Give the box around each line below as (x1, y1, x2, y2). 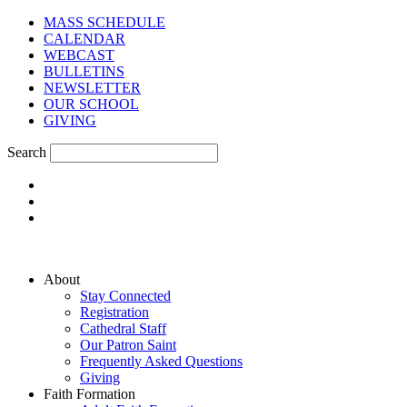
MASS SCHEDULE (44, 15, 165, 30)
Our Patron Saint (80, 337, 176, 352)
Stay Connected (80, 288, 171, 303)
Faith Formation (44, 386, 135, 402)
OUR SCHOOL (44, 96, 139, 112)
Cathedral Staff (80, 321, 166, 336)
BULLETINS (44, 64, 124, 79)
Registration (80, 304, 149, 320)
